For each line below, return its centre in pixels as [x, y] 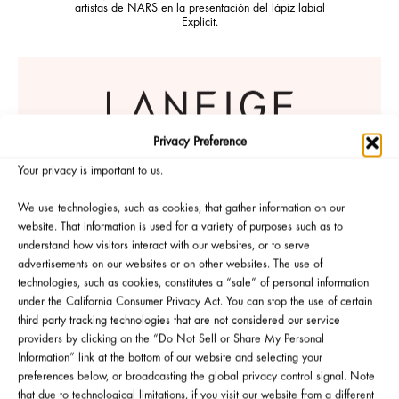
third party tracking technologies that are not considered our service [179, 321]
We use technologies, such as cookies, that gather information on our [181, 209]
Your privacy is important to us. [90, 171]
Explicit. [199, 23]
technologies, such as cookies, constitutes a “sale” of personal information [193, 284]
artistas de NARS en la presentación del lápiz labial [199, 8]
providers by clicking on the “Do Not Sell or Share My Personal [171, 340]
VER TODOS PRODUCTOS [199, 380]
